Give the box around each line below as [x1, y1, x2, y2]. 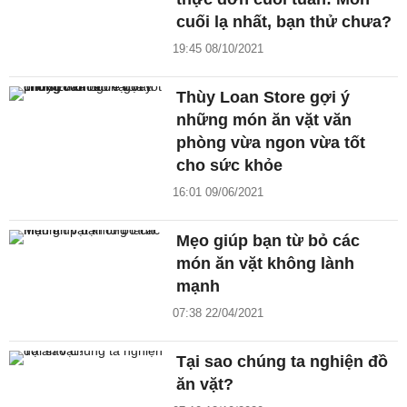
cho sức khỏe [176, 156, 283, 175]
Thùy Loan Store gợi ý [176, 88, 351, 107]
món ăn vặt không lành [176, 254, 355, 273]
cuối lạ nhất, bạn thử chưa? [176, 13, 392, 32]
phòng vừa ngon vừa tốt [176, 134, 366, 153]
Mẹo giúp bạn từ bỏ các [176, 232, 361, 251]
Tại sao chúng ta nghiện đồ [176, 352, 389, 372]
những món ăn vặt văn [176, 111, 352, 130]
